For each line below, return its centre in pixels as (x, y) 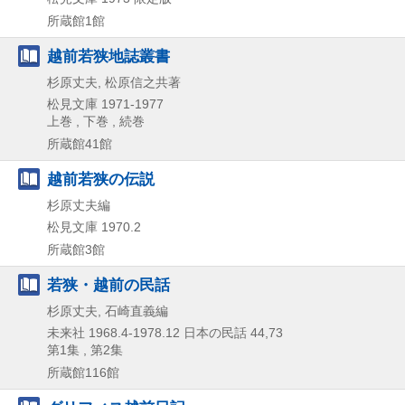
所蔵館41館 (80, 143)
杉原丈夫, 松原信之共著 (114, 82)
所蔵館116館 (83, 372)
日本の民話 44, (226, 332)
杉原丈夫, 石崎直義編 (108, 311)
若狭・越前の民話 (108, 284)
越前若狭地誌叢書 (108, 56)
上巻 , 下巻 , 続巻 (96, 121)
